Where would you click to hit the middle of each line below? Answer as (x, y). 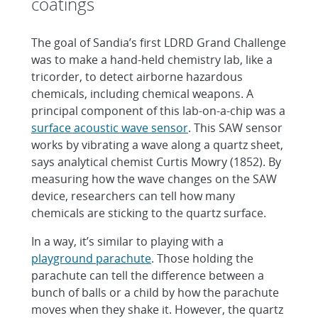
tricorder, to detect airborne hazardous (137, 77)
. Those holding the (202, 258)
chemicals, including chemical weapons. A (142, 94)
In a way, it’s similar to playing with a (127, 241)
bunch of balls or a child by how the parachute (155, 292)
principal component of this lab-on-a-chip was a (158, 111)
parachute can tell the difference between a (148, 275)
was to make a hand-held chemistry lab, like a (152, 60)
